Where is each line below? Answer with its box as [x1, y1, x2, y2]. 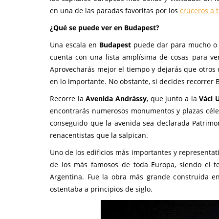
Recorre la [50, 94, 86, 103]
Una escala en [50, 40, 99, 49]
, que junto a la [147, 94, 199, 103]
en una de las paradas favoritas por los [50, 6, 180, 15]
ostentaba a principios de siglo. [50, 184, 153, 194]
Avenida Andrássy [86, 94, 147, 103]
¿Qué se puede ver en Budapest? [50, 23, 159, 32]
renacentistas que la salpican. [50, 131, 148, 140]
